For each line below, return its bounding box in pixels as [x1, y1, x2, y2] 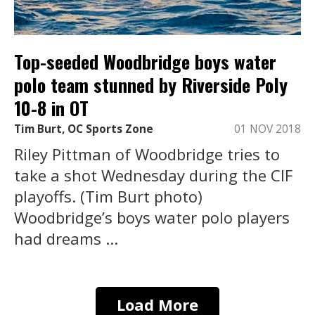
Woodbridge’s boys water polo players [14, 206, 290, 228]
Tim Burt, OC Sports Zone [14, 121, 153, 136]
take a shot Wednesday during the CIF [14, 164, 292, 186]
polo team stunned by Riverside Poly [14, 71, 288, 99]
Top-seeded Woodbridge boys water [14, 48, 276, 76]
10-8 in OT [14, 94, 89, 122]
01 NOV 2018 [234, 121, 301, 136]
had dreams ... [14, 227, 118, 249]
